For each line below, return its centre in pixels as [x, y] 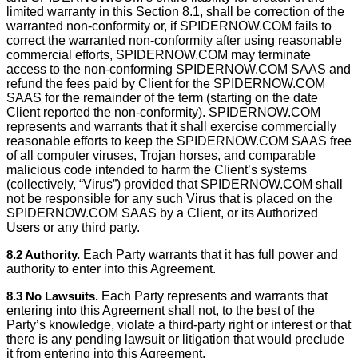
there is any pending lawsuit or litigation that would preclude [175, 339]
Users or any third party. [73, 227]
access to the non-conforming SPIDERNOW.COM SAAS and [179, 69]
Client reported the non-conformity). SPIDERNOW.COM [163, 112]
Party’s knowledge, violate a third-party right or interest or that [179, 325]
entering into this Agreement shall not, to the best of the [161, 310]
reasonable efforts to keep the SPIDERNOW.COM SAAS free [179, 141]
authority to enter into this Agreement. [111, 269]
